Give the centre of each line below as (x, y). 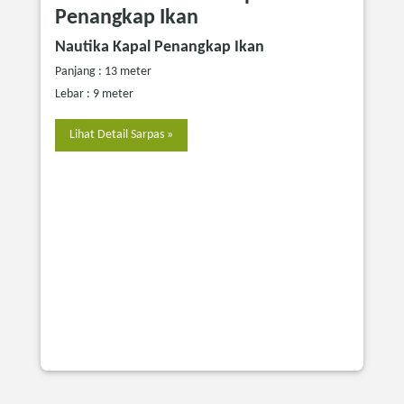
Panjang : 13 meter (103, 72)
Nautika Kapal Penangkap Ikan (160, 48)
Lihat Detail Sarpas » (121, 135)
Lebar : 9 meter (94, 95)
